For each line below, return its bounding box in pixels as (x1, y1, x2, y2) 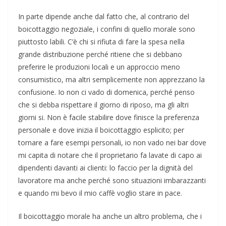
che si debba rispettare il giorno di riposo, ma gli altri (18, 99, 189, 109)
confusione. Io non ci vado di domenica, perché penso (18, 87, 195, 97)
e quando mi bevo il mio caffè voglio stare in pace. (18, 188, 182, 198)
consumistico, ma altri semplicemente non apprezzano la (18, 74, 205, 84)
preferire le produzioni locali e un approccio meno (18, 62, 180, 72)
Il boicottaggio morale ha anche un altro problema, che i (18, 211, 202, 221)
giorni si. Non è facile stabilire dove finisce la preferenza (18, 112, 199, 122)
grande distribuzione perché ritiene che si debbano (18, 49, 182, 59)
